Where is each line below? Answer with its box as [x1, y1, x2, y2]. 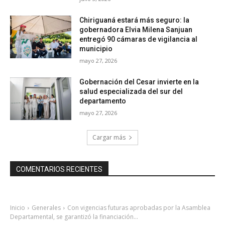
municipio [79, 44, 113, 53]
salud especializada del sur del [79, 87, 183, 95]
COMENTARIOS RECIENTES [16, 165, 102, 174]
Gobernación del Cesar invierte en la [79, 77, 199, 86]
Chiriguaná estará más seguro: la [79, 16, 190, 24]
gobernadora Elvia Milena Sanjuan [79, 25, 193, 34]
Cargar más [92, 133, 126, 142]
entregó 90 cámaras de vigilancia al [79, 35, 198, 43]
